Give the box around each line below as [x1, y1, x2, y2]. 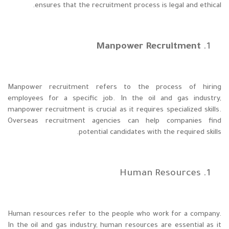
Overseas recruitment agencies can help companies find [8, 118, 221, 126]
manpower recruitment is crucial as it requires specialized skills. [8, 106, 221, 114]
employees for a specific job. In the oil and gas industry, [8, 95, 221, 103]
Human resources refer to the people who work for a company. [8, 211, 221, 219]
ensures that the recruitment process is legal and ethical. [35, 2, 221, 10]
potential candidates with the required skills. [79, 129, 221, 137]
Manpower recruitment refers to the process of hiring [8, 84, 221, 92]
